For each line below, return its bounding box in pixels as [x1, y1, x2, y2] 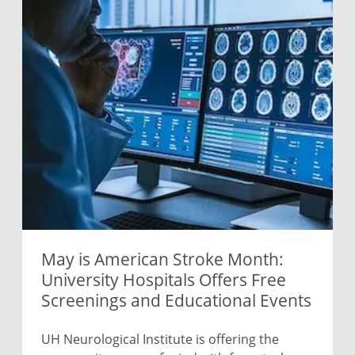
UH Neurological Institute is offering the [41, 330, 279, 348]
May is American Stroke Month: [41, 248, 284, 271]
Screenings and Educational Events [41, 289, 311, 312]
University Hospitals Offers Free [41, 269, 286, 292]
